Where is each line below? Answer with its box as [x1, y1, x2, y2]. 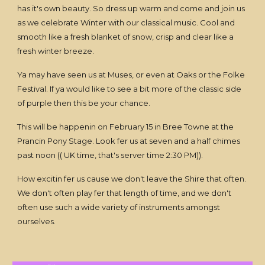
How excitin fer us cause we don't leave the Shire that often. [17, 174, 247, 183]
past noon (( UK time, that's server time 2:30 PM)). [17, 150, 203, 160]
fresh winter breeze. [17, 46, 95, 56]
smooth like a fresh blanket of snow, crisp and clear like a [17, 32, 234, 41]
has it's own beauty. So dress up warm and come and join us [17, 4, 245, 13]
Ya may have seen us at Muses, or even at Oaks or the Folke [17, 70, 245, 79]
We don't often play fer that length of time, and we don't [17, 188, 232, 198]
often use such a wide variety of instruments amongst [17, 202, 221, 212]
